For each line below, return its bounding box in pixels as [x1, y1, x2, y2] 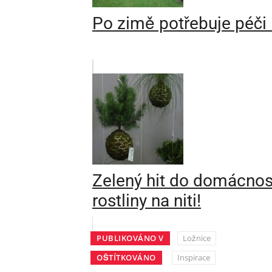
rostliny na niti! [92, 191, 201, 211]
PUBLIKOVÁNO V [97, 233, 164, 244]
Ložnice [182, 233, 211, 244]
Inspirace [177, 252, 210, 263]
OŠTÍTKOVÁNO [97, 252, 156, 263]
